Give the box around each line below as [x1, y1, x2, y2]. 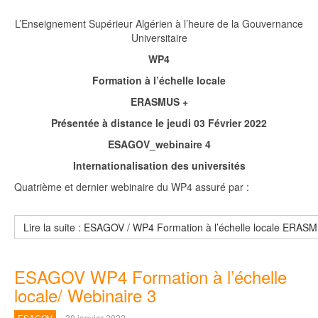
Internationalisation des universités [72, 158, 246, 172]
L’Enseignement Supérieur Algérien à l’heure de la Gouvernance [15, 16, 303, 31]
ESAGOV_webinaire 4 [107, 137, 211, 151]
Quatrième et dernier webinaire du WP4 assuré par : [14, 180, 249, 194]
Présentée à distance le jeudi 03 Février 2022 [51, 116, 267, 130]
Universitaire [131, 31, 187, 45]
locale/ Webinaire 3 [14, 283, 156, 307]
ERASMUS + [130, 94, 188, 109]
